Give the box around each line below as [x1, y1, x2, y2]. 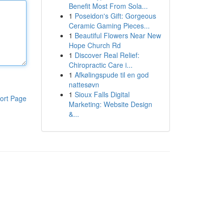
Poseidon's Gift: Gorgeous [74, 11, 156, 21]
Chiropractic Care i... [68, 60, 133, 70]
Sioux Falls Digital [74, 89, 130, 99]
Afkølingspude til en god [74, 70, 149, 80]
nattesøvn [68, 80, 99, 89]
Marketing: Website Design [68, 99, 152, 109]
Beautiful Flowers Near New [74, 30, 161, 40]
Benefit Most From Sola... [68, 1, 148, 11]
